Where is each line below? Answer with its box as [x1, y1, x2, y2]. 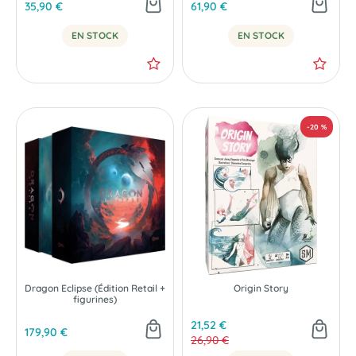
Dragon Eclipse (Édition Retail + [25, 281, 165, 294]
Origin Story [234, 281, 288, 294]
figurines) [73, 292, 117, 305]
